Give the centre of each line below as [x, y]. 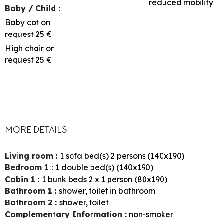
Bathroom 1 [30, 191]
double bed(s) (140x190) [107, 167]
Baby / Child [32, 8]
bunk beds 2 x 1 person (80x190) [108, 179]
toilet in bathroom [122, 191]
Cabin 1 [21, 179]
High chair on [30, 48]
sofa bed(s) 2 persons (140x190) [125, 155]
